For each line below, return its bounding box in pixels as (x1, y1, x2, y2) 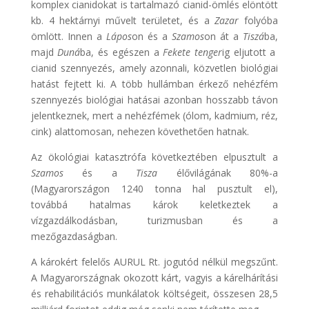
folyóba (239, 13, 279, 27)
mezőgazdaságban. (30, 229, 117, 243)
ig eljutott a (221, 45, 279, 59)
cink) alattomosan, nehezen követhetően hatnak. (30, 124, 252, 138)
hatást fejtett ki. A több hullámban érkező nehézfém (30, 77, 279, 90)
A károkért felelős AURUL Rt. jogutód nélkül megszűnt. (30, 255, 279, 268)
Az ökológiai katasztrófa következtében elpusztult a (30, 150, 279, 163)
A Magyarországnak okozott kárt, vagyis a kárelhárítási (30, 270, 279, 284)
